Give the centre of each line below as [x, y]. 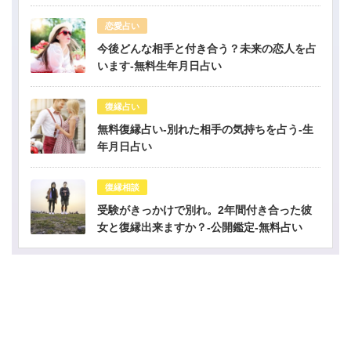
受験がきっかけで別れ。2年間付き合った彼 [204, 210]
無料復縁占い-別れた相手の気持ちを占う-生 [205, 129]
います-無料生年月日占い [159, 65]
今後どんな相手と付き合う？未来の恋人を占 [207, 48]
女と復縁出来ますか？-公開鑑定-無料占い [200, 227]
